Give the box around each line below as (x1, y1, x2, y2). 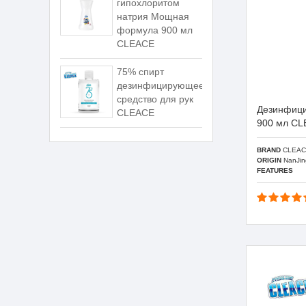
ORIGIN (257, 156, 281, 164)
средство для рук (117, 94, 194, 105)
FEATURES (257, 166, 293, 174)
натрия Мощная (117, 11, 190, 22)
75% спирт (117, 66, 165, 77)
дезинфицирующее (117, 80, 205, 91)
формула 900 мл (117, 25, 193, 36)
